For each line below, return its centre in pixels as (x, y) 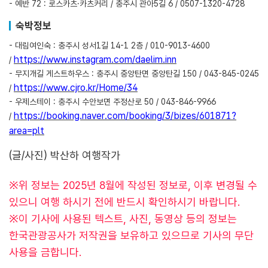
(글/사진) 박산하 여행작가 (65, 155)
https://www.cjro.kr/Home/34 (76, 87)
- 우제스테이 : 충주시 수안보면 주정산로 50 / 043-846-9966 (112, 101)
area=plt (27, 130)
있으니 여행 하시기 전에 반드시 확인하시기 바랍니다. (125, 202)
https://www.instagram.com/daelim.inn (95, 59)
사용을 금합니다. (45, 252)
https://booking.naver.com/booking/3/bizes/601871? (125, 115)
